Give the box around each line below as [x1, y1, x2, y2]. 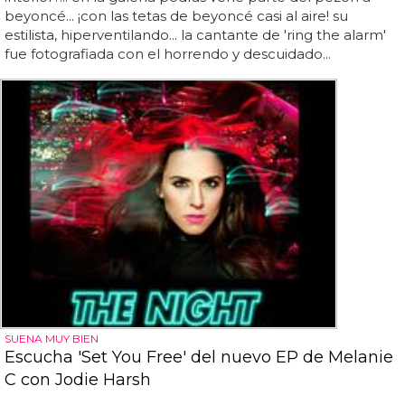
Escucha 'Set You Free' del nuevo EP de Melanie [5, 346, 393, 367]
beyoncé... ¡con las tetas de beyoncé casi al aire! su [5, 7, 348, 25]
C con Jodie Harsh [5, 369, 151, 390]
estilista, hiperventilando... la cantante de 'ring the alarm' [5, 26, 386, 44]
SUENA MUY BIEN [5, 331, 99, 345]
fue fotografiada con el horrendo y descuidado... [5, 45, 331, 63]
